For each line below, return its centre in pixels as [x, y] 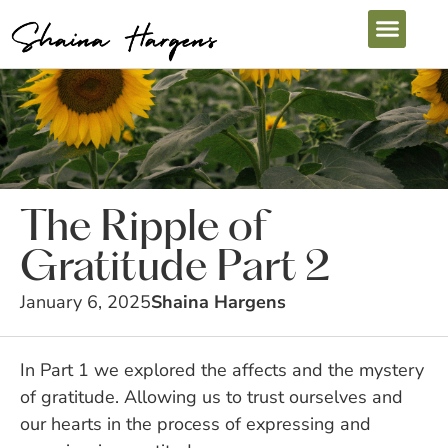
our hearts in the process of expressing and [195, 423]
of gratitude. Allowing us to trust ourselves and [211, 396]
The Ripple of [143, 228]
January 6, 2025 [85, 301]
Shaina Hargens [218, 301]
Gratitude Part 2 [175, 268]
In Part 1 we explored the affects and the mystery [222, 369]
